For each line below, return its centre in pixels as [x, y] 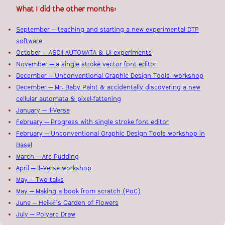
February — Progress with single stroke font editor [92, 122]
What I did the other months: [66, 9]
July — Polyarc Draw [46, 215]
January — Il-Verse [43, 111]
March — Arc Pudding [47, 157]
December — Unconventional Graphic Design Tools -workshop [110, 76]
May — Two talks [40, 180]
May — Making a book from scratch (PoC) [78, 192]
